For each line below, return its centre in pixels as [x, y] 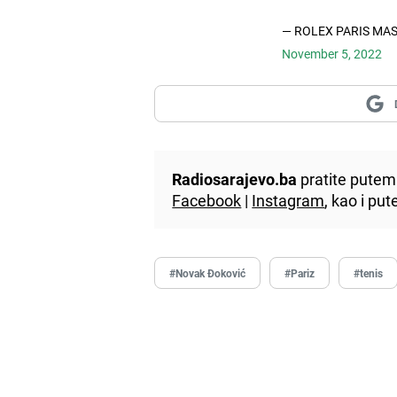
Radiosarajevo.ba [235, 179]
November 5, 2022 [331, 53]
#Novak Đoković [208, 272]
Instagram [288, 200]
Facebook [207, 200]
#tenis [369, 272]
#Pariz [300, 272]
